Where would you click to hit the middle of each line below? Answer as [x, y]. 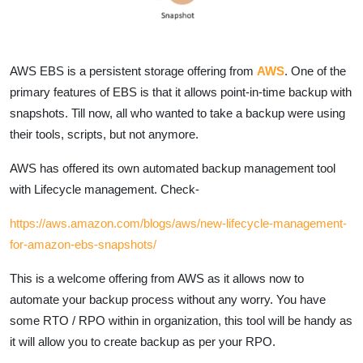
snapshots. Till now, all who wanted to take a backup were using [177, 113]
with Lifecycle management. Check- [105, 189]
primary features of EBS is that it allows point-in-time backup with [181, 92]
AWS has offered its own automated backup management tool [173, 168]
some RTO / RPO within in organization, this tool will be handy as [181, 320]
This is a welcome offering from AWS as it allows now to [157, 278]
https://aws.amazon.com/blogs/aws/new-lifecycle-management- [178, 223]
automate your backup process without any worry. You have [168, 299]
